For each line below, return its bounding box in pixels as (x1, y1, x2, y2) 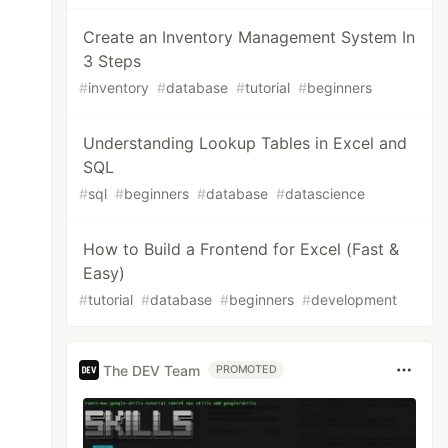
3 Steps (83, 51, 142, 71)
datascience (285, 185, 366, 202)
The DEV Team (103, 361, 201, 379)
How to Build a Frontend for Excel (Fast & (83, 239, 400, 259)
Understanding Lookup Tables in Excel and (83, 133, 408, 153)
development (311, 291, 398, 308)
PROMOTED (216, 363, 277, 376)
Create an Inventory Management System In (83, 27, 416, 47)
